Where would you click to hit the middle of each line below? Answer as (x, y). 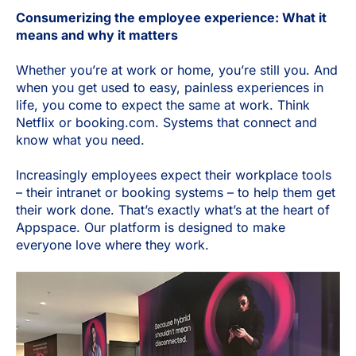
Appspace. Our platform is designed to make (151, 228)
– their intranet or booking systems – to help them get (176, 193)
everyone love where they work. (112, 245)
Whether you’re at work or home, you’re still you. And (177, 70)
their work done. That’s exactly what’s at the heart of (173, 210)
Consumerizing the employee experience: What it (171, 17)
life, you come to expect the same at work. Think (163, 105)
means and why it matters (97, 35)
